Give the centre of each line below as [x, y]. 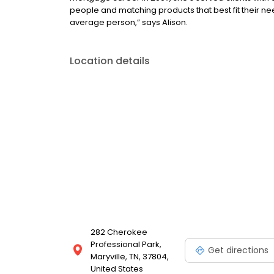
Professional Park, [126, 245]
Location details [110, 61]
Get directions [238, 250]
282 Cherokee [119, 232]
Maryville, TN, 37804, [130, 257]
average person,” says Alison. [129, 23]
